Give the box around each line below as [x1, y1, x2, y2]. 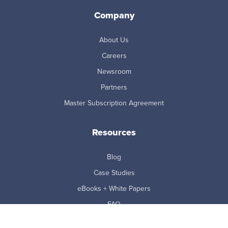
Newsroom [97, 66, 131, 77]
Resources [92, 126, 136, 139]
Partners [101, 82, 127, 93]
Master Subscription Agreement [64, 98, 164, 109]
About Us [99, 35, 129, 46]
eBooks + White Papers [77, 183, 151, 194]
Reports [101, 215, 127, 226]
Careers [101, 50, 127, 62]
